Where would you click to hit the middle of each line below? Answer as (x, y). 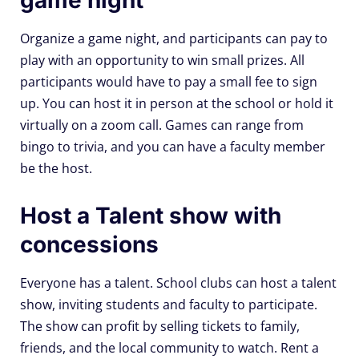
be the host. (56, 168)
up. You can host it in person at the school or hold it (177, 103)
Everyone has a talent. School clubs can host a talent (178, 282)
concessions (89, 244)
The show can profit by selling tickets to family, (160, 326)
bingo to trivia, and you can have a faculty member (173, 146)
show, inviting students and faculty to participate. (169, 304)
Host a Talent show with (151, 215)
